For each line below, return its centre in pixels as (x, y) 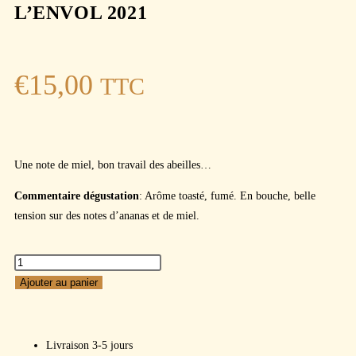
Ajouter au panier (59, 282)
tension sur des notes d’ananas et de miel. (107, 216)
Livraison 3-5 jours (89, 345)
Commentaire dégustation (77, 196)
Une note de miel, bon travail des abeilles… (113, 165)
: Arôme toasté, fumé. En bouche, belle (227, 196)
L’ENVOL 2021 (81, 13)
